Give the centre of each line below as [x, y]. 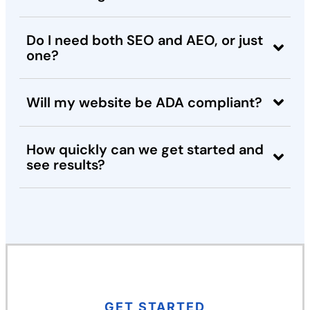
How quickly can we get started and [145, 150]
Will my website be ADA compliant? [144, 103]
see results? [66, 165]
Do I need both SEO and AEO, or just [145, 40]
